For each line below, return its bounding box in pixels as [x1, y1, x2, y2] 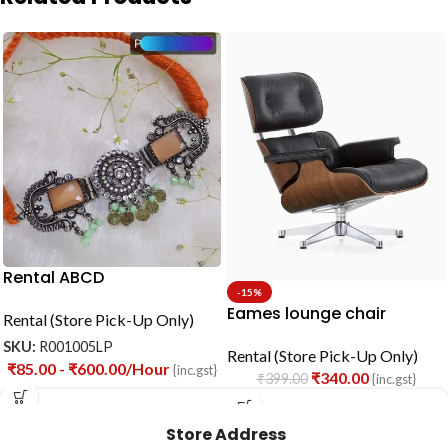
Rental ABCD [3, 266, 104, 290]
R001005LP [39, 338, 113, 356]
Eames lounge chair [227, 302, 386, 326]
